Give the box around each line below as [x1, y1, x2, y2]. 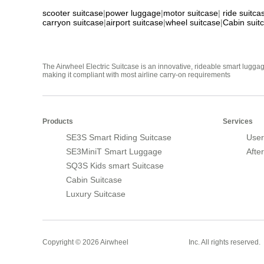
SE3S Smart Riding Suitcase [66, 132, 171, 142]
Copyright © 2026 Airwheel [42, 237, 130, 246]
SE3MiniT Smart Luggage [66, 146, 162, 156]
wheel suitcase [166, 17, 220, 27]
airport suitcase [106, 17, 163, 27]
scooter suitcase [42, 8, 103, 18]
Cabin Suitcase [66, 174, 122, 184]
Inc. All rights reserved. [187, 237, 260, 246]
